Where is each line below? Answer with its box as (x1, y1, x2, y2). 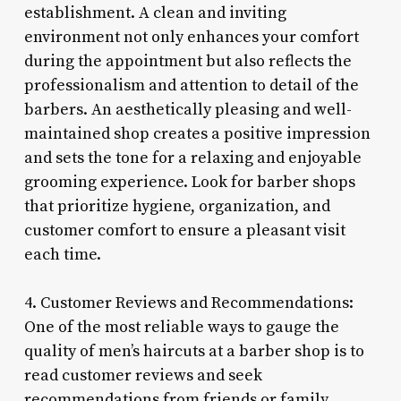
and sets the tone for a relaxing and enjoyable (23, 147, 362, 168)
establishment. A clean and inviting (23, 2, 286, 23)
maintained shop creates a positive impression (23, 123, 371, 144)
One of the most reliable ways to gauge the (23, 316, 339, 337)
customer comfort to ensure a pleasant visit (23, 219, 346, 241)
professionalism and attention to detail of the (23, 74, 359, 96)
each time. (23, 243, 101, 265)
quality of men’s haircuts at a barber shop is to (23, 340, 364, 362)
